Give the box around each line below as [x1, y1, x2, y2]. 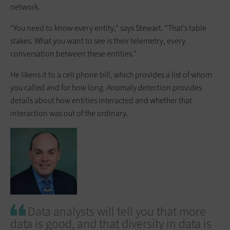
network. [10, 1, 40, 12]
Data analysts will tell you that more [28, 203, 206, 220]
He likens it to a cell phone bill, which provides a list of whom [10, 69, 212, 80]
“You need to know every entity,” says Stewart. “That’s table [10, 22, 206, 33]
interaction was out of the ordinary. [10, 107, 128, 119]
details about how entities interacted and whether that [10, 94, 192, 106]
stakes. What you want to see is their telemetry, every [10, 35, 185, 46]
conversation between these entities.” [10, 48, 137, 59]
